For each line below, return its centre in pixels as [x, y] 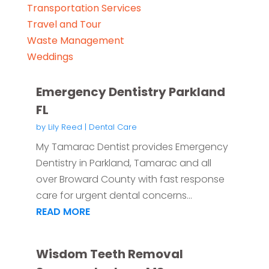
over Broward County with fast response [130, 180]
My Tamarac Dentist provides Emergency [132, 147]
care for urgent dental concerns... [114, 196]
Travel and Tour [64, 25]
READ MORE [63, 212]
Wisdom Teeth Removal [109, 254]
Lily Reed [65, 127]
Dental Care [113, 127]
